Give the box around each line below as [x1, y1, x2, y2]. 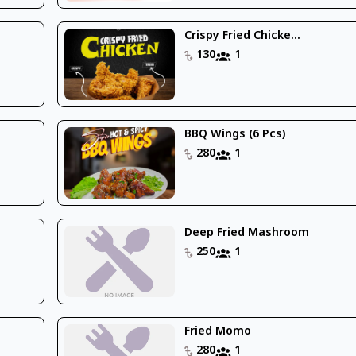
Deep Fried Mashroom [184, 225, 310, 241]
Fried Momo [184, 323, 252, 339]
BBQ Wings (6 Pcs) [184, 126, 286, 142]
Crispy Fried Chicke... [184, 28, 301, 44]
